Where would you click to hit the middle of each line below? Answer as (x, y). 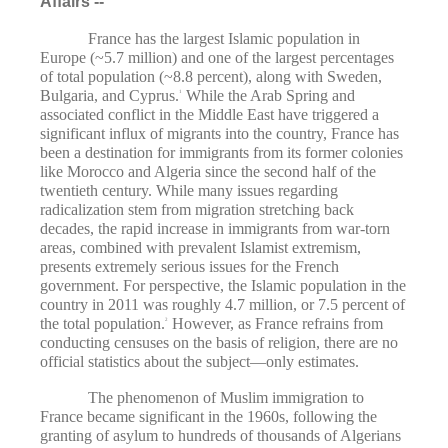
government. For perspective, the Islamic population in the (223, 286)
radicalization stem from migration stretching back (197, 210)
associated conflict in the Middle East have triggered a (209, 115)
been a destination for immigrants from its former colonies (221, 153)
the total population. (102, 324)
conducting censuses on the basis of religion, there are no (219, 343)
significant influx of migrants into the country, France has (219, 134)
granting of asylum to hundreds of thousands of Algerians (220, 435)
